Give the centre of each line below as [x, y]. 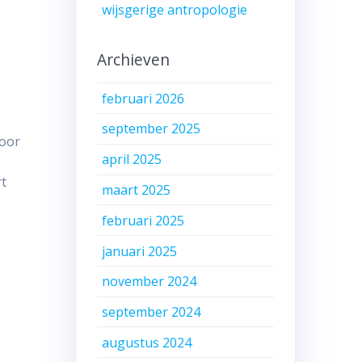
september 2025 [152, 129]
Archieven [133, 60]
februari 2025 [143, 220]
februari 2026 [143, 98]
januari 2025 [140, 251]
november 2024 [149, 282]
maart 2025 [137, 189]
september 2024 [152, 312]
